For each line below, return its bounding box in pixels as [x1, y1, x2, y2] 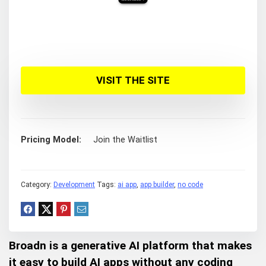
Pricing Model [21, 135, 79, 145]
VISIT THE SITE [96, 74, 170, 86]
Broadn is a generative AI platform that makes [9, 239, 252, 253]
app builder [140, 180, 174, 189]
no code [178, 180, 203, 189]
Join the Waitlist [93, 135, 157, 145]
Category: [21, 180, 53, 189]
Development [53, 180, 95, 189]
